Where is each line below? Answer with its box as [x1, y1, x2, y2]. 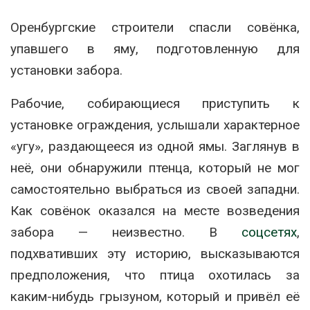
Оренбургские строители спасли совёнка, [10, 19, 300, 35]
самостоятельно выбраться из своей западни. [10, 181, 300, 197]
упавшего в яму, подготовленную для [10, 40, 300, 57]
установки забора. [10, 62, 122, 78]
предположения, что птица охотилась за [10, 266, 300, 283]
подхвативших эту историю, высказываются [10, 245, 300, 262]
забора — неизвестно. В [10, 224, 241, 240]
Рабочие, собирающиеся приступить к [10, 95, 300, 111]
